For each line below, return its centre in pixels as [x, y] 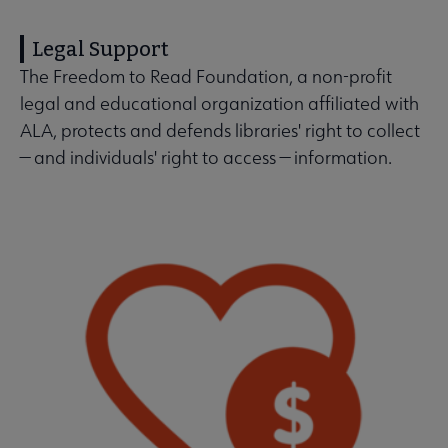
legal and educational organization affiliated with [219, 104]
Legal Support [100, 49]
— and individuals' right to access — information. [206, 158]
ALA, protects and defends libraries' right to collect [220, 131]
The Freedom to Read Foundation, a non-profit [206, 77]
